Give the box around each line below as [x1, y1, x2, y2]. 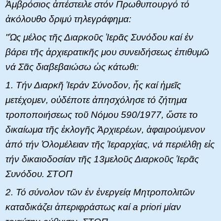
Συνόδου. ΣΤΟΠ [5, 168, 73, 179]
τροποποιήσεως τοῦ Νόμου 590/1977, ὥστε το [5, 109, 198, 120]
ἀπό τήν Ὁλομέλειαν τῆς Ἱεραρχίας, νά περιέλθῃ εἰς [5, 139, 215, 149]
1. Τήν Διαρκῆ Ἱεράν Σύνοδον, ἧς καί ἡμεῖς [5, 79, 181, 90]
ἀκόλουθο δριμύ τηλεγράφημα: [5, 13, 131, 24]
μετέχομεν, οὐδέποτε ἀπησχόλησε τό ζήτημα [5, 94, 187, 105]
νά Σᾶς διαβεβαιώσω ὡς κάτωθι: [5, 61, 139, 72]
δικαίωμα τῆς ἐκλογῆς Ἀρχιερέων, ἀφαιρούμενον [5, 124, 205, 135]
